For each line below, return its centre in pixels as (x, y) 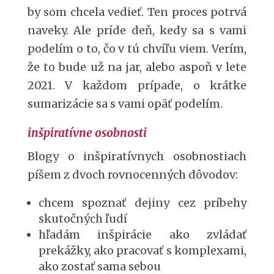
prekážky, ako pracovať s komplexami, (143, 250)
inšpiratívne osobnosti (87, 133)
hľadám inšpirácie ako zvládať (143, 235)
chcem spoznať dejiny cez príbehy (143, 203)
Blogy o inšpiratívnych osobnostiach (137, 156)
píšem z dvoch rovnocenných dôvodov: (132, 175)
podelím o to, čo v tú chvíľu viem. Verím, (137, 49)
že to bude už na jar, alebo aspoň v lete (137, 67)
